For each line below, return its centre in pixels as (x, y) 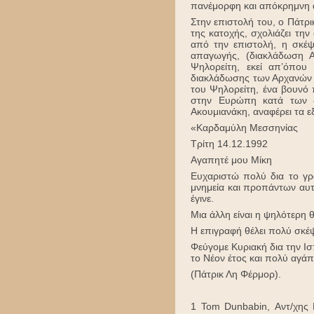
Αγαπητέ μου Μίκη (231, 160)
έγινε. (202, 199)
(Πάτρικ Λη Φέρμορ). (236, 274)
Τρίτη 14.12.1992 (229, 144)
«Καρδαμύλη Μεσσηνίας (244, 128)
